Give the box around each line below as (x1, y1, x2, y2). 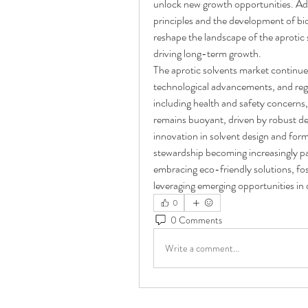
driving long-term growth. (153, 45, 261, 62)
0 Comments (170, 212, 222, 227)
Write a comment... (165, 241, 239, 255)
